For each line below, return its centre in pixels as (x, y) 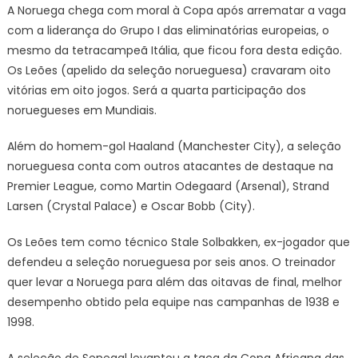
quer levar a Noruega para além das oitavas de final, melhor (174, 282)
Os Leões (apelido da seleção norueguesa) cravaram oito (169, 70)
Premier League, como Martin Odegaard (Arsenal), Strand (168, 186)
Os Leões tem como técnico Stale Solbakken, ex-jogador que (178, 242)
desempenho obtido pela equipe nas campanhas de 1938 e (173, 302)
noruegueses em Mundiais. (82, 110)
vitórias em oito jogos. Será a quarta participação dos (156, 90)
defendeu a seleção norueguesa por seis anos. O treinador (171, 262)
